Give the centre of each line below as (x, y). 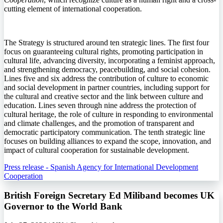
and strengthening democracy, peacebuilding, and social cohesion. (107, 69)
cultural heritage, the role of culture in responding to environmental (109, 114)
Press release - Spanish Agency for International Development (101, 167)
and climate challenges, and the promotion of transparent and (99, 123)
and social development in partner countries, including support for (107, 87)
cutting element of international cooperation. (73, 8)
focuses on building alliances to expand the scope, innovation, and (108, 141)
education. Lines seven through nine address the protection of (100, 105)
